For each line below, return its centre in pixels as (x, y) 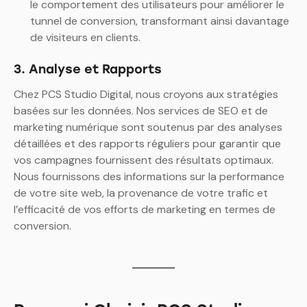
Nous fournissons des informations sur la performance (149, 177)
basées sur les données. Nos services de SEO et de (141, 111)
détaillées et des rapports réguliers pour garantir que (147, 144)
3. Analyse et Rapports (88, 70)
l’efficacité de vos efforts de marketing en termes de (145, 210)
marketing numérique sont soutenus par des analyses (148, 127)
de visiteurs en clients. (85, 38)
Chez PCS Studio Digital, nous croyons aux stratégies (146, 95)
